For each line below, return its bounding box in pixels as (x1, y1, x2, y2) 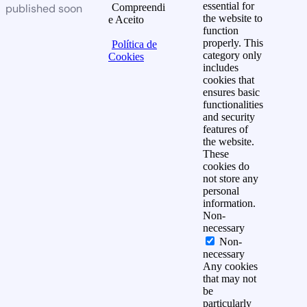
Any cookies (203, 260, 258, 272)
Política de (112, 38, 157, 50)
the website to (203, 12, 262, 24)
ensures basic (203, 86, 260, 98)
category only (203, 49, 262, 61)
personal (203, 184, 239, 197)
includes (203, 61, 238, 73)
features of (203, 123, 248, 135)
